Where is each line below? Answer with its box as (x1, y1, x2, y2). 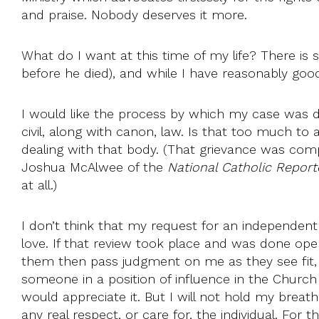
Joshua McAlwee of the (21, 159, 167, 174)
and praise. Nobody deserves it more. (21, 6, 247, 22)
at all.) (21, 177, 57, 192)
